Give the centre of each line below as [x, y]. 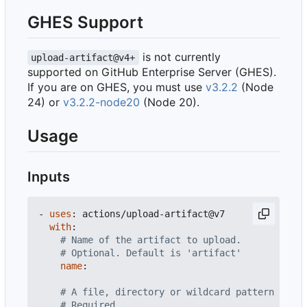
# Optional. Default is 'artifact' [151, 253]
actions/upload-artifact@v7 [153, 214]
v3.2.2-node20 [101, 102]
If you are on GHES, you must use [116, 87]
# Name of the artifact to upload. [151, 240]
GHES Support [85, 22]
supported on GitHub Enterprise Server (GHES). [152, 72]
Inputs [49, 177]
